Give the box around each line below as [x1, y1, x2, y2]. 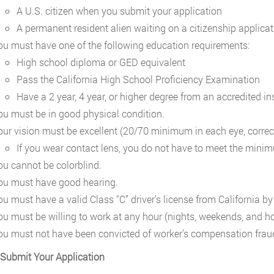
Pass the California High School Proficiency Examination [16, 73, 260, 86]
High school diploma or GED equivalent [16, 56, 185, 68]
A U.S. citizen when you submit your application [16, 4, 222, 17]
